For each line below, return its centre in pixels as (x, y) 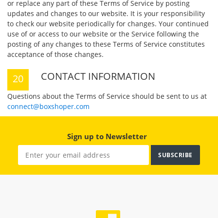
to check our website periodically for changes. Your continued (108, 24)
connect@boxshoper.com (48, 106)
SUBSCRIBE (175, 155)
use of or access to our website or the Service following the (103, 34)
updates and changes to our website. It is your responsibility (106, 13)
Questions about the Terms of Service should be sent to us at (107, 96)
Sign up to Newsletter (107, 136)
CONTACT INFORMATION (98, 76)
